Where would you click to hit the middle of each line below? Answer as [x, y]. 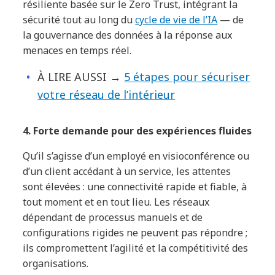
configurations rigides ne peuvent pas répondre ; [135, 232]
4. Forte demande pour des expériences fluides [137, 130]
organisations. [56, 263]
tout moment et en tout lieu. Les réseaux [116, 202]
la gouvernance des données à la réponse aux [128, 35]
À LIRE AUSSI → [81, 76]
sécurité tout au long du [79, 19]
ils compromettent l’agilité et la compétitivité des [136, 248]
